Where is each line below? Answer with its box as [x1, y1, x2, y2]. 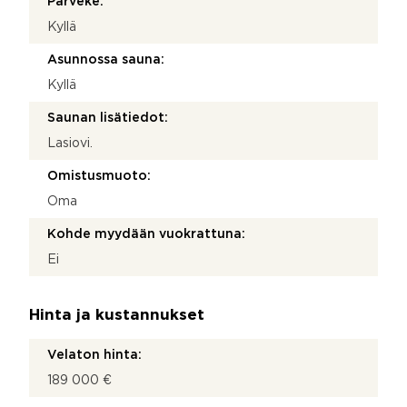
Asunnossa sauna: [47, 54, 164, 65]
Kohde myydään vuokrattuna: [47, 228, 245, 240]
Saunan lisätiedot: [47, 112, 168, 124]
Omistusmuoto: [47, 170, 151, 182]
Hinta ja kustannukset [29, 308, 204, 323]
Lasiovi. [47, 137, 93, 149]
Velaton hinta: [47, 349, 142, 361]
